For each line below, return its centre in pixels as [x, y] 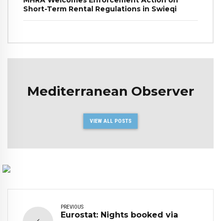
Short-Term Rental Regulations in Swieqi [100, 9]
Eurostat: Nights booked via [119, 215]
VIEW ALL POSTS [110, 121]
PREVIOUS [72, 207]
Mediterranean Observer [110, 91]
